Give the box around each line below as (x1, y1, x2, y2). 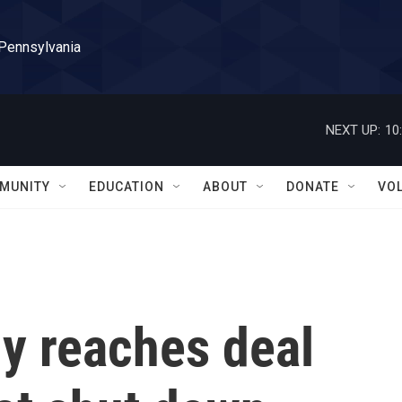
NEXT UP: (326, 121, 380, 138)
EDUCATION (89, 179, 164, 194)
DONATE (286, 179, 339, 194)
